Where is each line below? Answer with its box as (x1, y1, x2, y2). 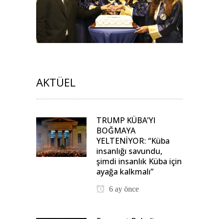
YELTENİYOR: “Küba (96, 135, 170, 146)
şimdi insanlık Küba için (96, 155, 182, 167)
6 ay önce (107, 184, 139, 193)
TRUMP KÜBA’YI (96, 114, 155, 126)
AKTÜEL (36, 74, 76, 89)
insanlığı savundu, (96, 145, 162, 156)
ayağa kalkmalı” (96, 166, 153, 177)
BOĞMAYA (96, 125, 135, 136)
